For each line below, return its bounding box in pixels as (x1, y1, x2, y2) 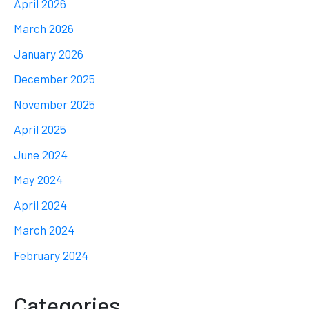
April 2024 (14, 197, 67, 212)
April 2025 (14, 121, 66, 137)
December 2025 (14, 71, 95, 87)
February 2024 (14, 247, 88, 263)
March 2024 (14, 222, 74, 238)
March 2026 (14, 21, 74, 37)
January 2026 (14, 46, 83, 61)
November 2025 (14, 96, 95, 112)
